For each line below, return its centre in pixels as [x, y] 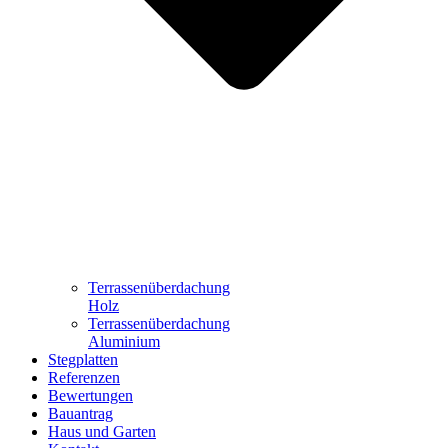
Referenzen [84, 378]
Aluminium [124, 342]
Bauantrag [80, 414]
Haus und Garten [102, 432]
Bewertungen [90, 396]
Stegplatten [83, 360]
